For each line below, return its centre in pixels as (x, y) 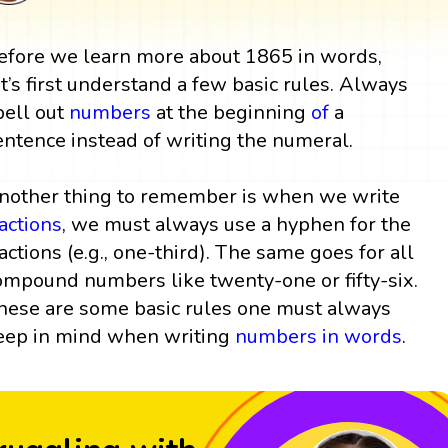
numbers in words (319, 336)
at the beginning (231, 112)
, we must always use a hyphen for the (237, 224)
